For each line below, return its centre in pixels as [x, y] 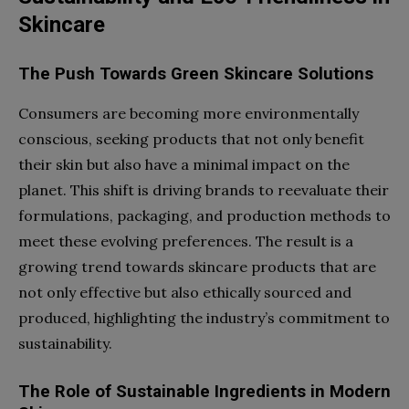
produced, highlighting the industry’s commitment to [204, 317]
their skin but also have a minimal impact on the [184, 164]
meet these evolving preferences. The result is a [186, 241]
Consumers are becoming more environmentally [189, 113]
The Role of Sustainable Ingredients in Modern [204, 391]
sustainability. [65, 343]
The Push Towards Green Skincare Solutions [196, 73]
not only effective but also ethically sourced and [185, 292]
